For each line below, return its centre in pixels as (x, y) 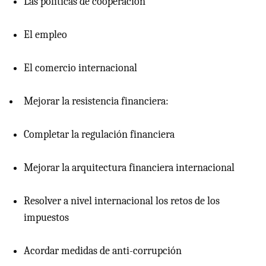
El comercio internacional (80, 68)
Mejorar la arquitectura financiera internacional (129, 168)
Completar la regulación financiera (99, 135)
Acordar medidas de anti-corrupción (103, 251)
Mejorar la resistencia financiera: (96, 102)
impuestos (46, 218)
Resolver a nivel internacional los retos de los (122, 201)
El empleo (45, 35)
